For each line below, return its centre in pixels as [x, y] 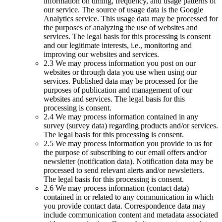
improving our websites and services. [101, 54]
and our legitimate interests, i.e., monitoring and [118, 45]
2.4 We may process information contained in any [121, 116]
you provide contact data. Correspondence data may [125, 206]
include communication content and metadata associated [131, 215]
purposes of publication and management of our [118, 90]
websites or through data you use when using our [120, 72]
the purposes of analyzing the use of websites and [121, 27]
